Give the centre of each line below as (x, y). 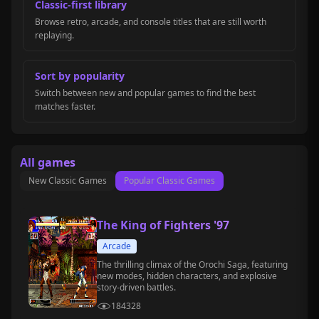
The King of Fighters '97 (163, 225)
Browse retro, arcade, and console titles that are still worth (151, 22)
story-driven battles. (136, 287)
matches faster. (65, 106)
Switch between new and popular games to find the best (145, 93)
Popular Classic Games (169, 181)
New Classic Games (68, 181)
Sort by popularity (80, 76)
